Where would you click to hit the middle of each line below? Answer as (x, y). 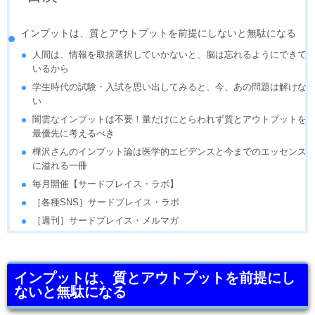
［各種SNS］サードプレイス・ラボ (106, 202)
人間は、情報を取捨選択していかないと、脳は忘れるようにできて (170, 54)
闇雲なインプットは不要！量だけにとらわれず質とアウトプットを (170, 119)
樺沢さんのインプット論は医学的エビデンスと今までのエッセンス (170, 152)
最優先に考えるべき (74, 133)
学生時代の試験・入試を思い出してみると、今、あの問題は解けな (170, 87)
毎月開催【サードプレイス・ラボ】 (106, 184)
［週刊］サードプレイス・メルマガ (106, 220)
